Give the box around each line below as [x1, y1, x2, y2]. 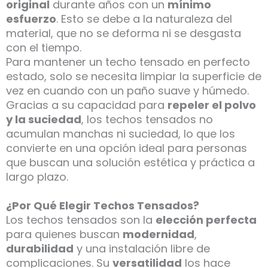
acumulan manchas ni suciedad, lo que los [6, 126, 235, 142]
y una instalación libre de [74, 241, 210, 257]
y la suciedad [6, 112, 81, 127]
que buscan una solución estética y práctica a [6, 155, 255, 170]
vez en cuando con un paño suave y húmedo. [6, 83, 249, 99]
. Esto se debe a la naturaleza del [56, 11, 232, 27]
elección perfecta [156, 212, 257, 228]
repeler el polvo [167, 98, 256, 113]
